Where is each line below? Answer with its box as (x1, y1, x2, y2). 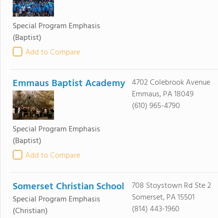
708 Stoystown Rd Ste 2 (131, 180, 211, 192)
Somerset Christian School (13, 179, 124, 195)
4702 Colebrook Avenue (131, 76, 210, 89)
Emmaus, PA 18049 (131, 88, 194, 101)
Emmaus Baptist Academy (13, 76, 125, 91)
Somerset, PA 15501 (131, 191, 195, 204)
